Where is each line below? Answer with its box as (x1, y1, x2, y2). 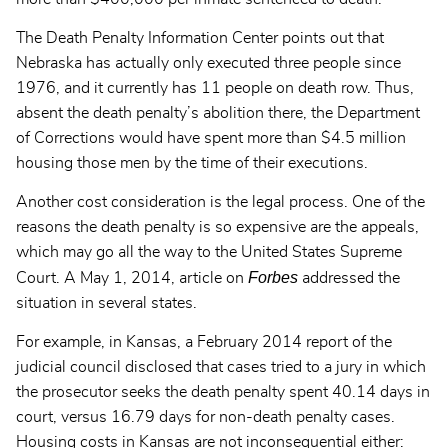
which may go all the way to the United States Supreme (16, 243, 402, 260)
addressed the (298, 269, 400, 286)
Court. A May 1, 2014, (16, 269, 175, 286)
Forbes (248, 268, 298, 286)
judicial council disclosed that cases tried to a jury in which (16, 358, 426, 375)
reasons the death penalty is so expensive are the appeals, (16, 218, 419, 235)
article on (179, 269, 248, 286)
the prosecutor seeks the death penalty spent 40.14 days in (16, 383, 430, 400)
